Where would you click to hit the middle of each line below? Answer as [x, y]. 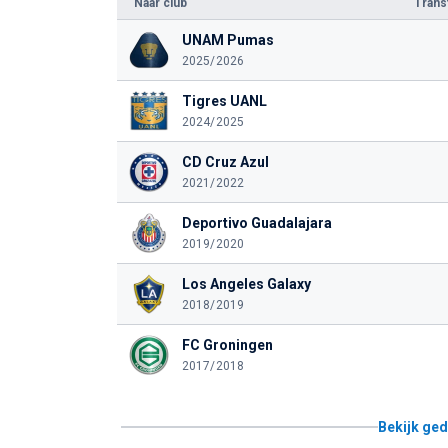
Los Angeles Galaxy [246, 284]
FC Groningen [227, 345]
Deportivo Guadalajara [256, 223]
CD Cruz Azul [225, 162]
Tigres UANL [224, 101]
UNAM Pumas [227, 40]
